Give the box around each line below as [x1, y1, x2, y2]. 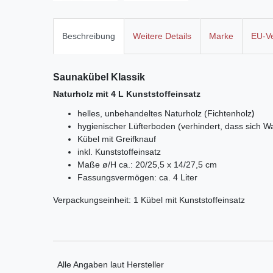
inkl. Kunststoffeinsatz [77, 146, 161, 157]
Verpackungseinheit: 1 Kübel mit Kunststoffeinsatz [53, 195, 245, 205]
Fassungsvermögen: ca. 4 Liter [77, 172, 197, 182]
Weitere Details [133, 31, 191, 41]
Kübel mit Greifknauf [77, 133, 156, 144]
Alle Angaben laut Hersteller [57, 260, 164, 270]
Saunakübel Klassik [53, 72, 145, 83]
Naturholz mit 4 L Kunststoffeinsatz [53, 89, 200, 99]
